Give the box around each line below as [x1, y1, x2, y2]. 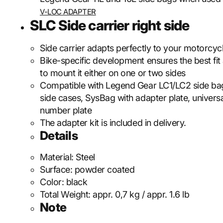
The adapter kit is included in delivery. [40, 117, 186, 128]
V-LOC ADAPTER [40, 7, 96, 16]
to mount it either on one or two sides [40, 68, 186, 78]
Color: [40, 177, 66, 187]
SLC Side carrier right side [30, 17, 190, 34]
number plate [40, 105, 92, 115]
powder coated [74, 164, 135, 175]
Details [40, 128, 78, 143]
